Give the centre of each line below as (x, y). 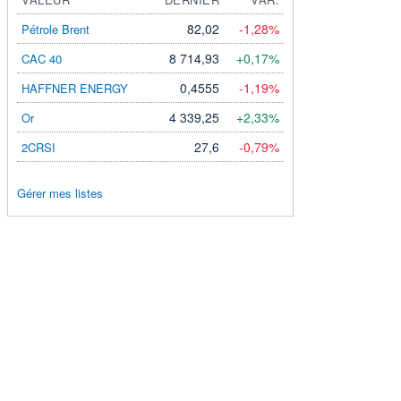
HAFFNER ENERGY (75, 88)
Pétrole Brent (55, 29)
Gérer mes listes (60, 192)
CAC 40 (42, 58)
